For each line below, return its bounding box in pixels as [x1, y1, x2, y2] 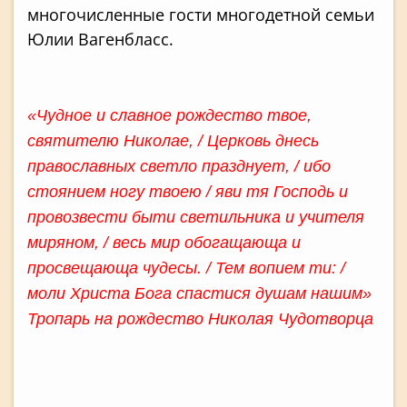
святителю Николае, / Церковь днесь [27, 131, 319, 150]
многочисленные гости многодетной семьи [27, 3, 374, 25]
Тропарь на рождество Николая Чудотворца [27, 309, 373, 328]
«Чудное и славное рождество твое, [27, 105, 312, 124]
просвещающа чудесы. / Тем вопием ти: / [27, 258, 345, 277]
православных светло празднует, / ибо [27, 156, 331, 175]
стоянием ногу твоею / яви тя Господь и [27, 182, 348, 201]
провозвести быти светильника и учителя [27, 207, 364, 226]
